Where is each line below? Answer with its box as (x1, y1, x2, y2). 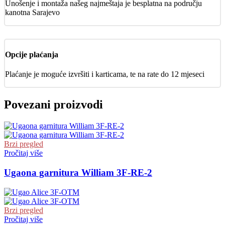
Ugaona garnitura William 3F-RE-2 (4, 167, 152, 178)
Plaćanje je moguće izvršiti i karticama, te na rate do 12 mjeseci (5, 70, 204, 79)
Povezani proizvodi (4, 98, 103, 111)
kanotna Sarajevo (5, 8, 60, 17)
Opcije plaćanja (5, 50, 58, 59)
